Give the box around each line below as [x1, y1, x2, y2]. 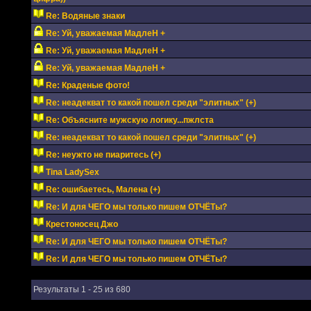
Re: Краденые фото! [45, 81, 130, 90]
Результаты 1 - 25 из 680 [33, 285, 131, 294]
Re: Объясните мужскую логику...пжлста [45, 115, 214, 125]
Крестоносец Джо [45, 219, 118, 229]
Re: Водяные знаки [45, 11, 125, 21]
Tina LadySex [45, 167, 99, 177]
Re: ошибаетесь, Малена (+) [45, 185, 160, 194]
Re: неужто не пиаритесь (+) [45, 150, 161, 160]
